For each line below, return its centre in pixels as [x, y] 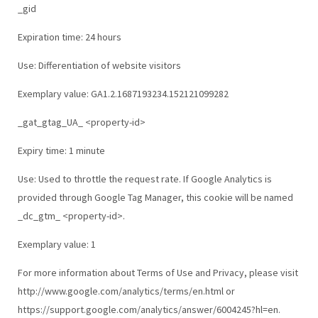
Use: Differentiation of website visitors [99, 65]
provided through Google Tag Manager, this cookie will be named [155, 197]
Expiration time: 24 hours [69, 37]
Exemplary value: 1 [56, 244]
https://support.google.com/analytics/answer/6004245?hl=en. [149, 309]
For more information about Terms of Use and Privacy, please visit [158, 272]
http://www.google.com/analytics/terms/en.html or [126, 291]
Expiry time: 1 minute [61, 150]
